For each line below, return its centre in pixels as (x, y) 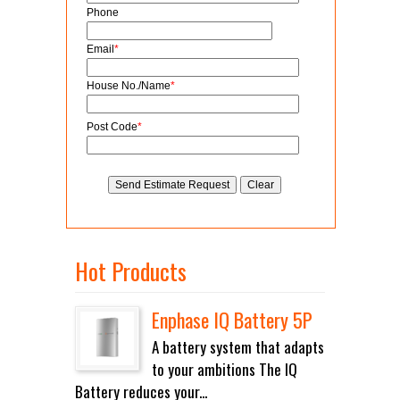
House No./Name (129, 86)
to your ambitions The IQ (225, 369)
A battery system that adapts (238, 347)
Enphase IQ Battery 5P (232, 319)
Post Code (112, 127)
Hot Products (131, 271)
